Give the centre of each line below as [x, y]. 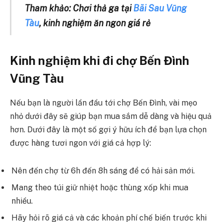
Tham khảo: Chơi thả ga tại [79, 8]
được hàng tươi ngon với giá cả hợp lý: [81, 143]
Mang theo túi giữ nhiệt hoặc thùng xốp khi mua [100, 187]
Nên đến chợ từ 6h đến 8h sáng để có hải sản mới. [104, 170]
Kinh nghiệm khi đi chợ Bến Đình [100, 60]
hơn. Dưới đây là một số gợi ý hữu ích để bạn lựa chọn [108, 129]
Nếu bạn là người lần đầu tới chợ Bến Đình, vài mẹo [104, 103]
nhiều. [23, 201]
